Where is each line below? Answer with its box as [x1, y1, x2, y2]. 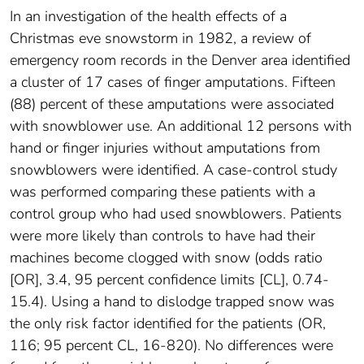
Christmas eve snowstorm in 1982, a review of [10, 28, 311, 49]
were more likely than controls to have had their [10, 226, 315, 246]
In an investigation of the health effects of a [10, 6, 287, 27]
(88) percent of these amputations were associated [10, 94, 334, 115]
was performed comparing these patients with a [10, 182, 315, 202]
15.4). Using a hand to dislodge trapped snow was [10, 292, 335, 312]
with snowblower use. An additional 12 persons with [10, 116, 352, 136]
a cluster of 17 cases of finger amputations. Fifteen [10, 72, 336, 93]
